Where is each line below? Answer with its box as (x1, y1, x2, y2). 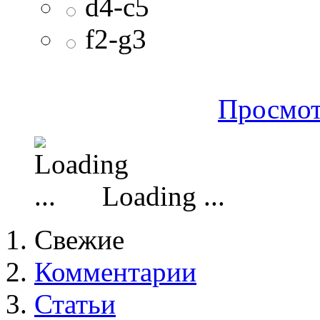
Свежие (34, 224, 124, 256)
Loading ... (95, 181, 225, 212)
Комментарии (34, 256, 196, 288)
